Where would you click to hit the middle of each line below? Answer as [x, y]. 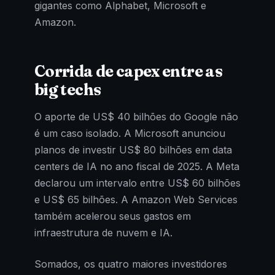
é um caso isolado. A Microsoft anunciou [130, 133]
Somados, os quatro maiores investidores [131, 264]
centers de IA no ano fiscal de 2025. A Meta [137, 166]
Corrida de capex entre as [128, 72]
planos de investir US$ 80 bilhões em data [133, 149]
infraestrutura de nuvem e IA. [103, 232]
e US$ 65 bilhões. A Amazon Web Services [136, 199]
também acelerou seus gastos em [113, 216]
